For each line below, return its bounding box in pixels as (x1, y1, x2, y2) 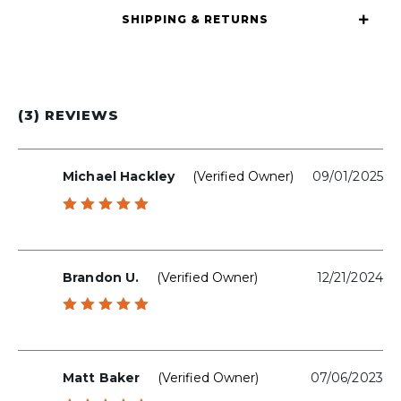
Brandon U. (63, 269, 140, 286)
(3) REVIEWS (18, 107, 119, 124)
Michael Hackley (63, 168, 175, 184)
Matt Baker (63, 370, 141, 387)
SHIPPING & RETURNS (122, 13, 269, 26)
